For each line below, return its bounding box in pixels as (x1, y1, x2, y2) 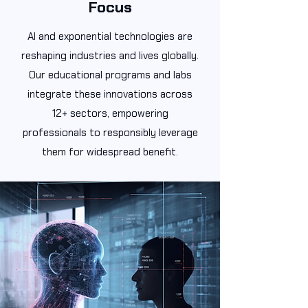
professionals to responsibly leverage (22, 126, 198, 140)
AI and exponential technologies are (27, 30, 192, 43)
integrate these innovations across (27, 87, 192, 101)
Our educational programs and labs (28, 68, 192, 82)
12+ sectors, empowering (52, 107, 168, 120)
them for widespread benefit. (42, 145, 178, 159)
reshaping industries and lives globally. (21, 49, 199, 63)
